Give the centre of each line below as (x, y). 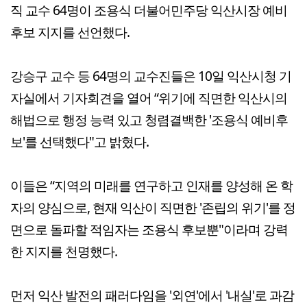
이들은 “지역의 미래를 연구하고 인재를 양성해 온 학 (151, 185)
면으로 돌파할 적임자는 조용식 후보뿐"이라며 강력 (149, 229)
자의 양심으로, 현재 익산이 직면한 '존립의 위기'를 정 (153, 207)
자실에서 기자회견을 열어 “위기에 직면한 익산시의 (149, 97)
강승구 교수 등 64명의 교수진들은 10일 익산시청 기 (151, 75)
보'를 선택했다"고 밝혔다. (79, 141)
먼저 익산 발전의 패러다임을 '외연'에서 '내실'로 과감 (152, 295)
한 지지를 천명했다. (64, 251)
